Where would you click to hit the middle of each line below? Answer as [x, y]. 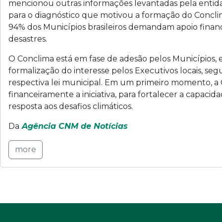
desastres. [28, 39]
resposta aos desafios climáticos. [71, 106]
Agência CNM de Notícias [74, 126]
